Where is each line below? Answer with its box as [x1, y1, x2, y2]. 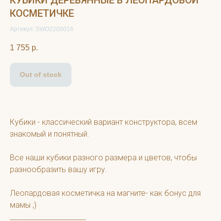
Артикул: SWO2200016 [10, 26, 74, 33]
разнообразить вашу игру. [10, 165, 107, 175]
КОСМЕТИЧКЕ [10, 7, 74, 19]
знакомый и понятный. [10, 129, 89, 139]
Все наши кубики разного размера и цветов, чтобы [10, 153, 197, 163]
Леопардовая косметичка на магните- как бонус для [10, 188, 201, 198]
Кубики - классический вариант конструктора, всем [10, 117, 197, 127]
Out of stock [20, 71, 62, 79]
